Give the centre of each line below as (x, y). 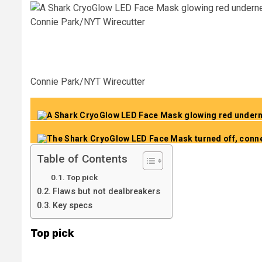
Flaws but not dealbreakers (106, 192)
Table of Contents (82, 159)
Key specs (72, 206)
